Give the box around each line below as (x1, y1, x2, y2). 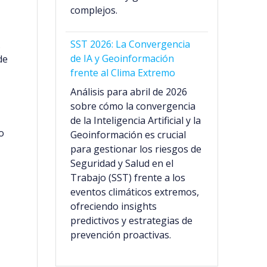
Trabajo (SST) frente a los (70, 171, 186, 185)
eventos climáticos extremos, (70, 185, 200, 199)
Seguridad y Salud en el (70, 157, 174, 170)
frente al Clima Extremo (70, 66, 176, 80)
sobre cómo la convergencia (70, 100, 196, 113)
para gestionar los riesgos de (70, 142, 202, 156)
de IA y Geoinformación (70, 52, 175, 66)
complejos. (70, 4, 118, 17)
